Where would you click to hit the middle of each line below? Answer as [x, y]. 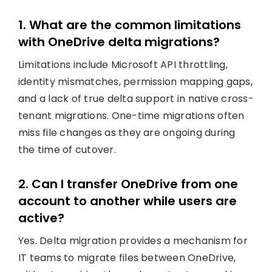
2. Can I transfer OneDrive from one [128, 184]
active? [41, 218]
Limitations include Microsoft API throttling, [123, 64]
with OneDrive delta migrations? [119, 42]
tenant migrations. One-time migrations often [131, 115]
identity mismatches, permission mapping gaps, [135, 81]
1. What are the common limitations [129, 25]
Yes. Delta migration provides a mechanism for [133, 240]
